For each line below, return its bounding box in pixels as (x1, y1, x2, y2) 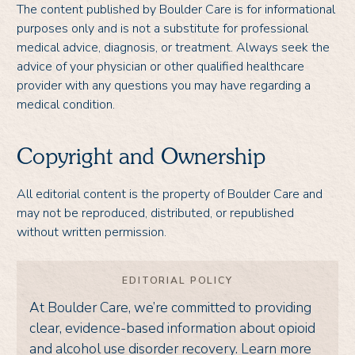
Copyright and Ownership (17, 147, 265, 170)
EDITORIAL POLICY (122, 273, 233, 287)
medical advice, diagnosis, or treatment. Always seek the (17, 38, 330, 56)
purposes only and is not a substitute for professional (17, 19, 308, 37)
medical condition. (17, 95, 115, 113)
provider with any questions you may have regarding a (17, 76, 311, 94)
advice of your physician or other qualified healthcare (17, 57, 304, 75)
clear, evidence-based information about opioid (29, 319, 315, 338)
